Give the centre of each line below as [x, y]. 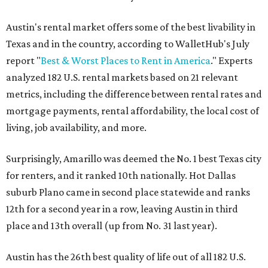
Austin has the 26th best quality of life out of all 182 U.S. [126, 256]
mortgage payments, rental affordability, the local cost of [133, 110]
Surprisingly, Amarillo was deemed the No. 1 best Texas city [134, 158]
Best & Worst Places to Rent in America [126, 60]
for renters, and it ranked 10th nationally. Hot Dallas [121, 175]
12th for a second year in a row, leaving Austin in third [122, 208]
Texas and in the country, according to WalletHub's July [128, 43]
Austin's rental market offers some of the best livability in [131, 27]
